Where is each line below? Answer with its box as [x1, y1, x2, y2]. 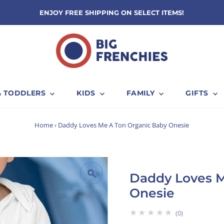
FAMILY [126, 88, 157, 98]
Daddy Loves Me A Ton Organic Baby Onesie [58, 120, 189, 130]
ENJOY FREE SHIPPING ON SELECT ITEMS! [39, 8, 184, 16]
